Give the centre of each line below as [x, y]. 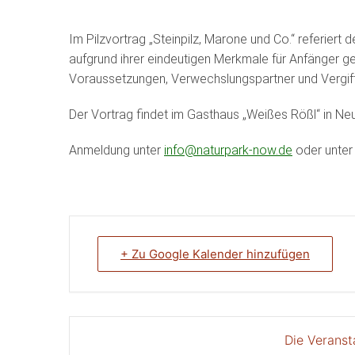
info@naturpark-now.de [228, 150]
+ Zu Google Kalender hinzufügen [215, 254]
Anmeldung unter [116, 150]
